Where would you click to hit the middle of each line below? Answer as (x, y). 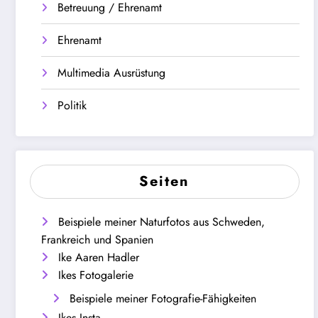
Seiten (165, 182)
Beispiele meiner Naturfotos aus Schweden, (161, 222)
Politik (72, 105)
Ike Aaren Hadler (99, 258)
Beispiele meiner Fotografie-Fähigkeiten (163, 299)
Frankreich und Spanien (97, 240)
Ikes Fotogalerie (96, 275)
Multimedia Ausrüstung (111, 72)
